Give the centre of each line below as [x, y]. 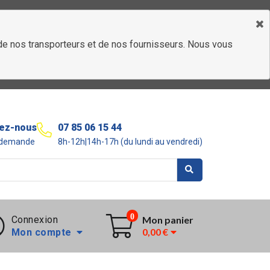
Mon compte [43, 232]
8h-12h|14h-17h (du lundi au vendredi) [130, 142]
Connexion [35, 219]
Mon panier [168, 220]
